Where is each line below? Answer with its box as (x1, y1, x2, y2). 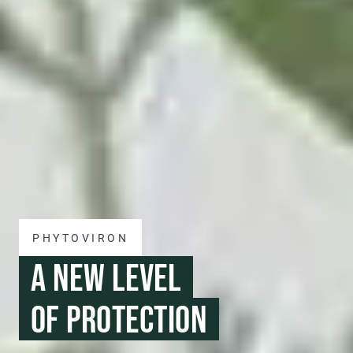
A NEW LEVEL (31, 256, 182, 299)
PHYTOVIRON (32, 231, 129, 243)
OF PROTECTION (31, 298, 208, 340)
